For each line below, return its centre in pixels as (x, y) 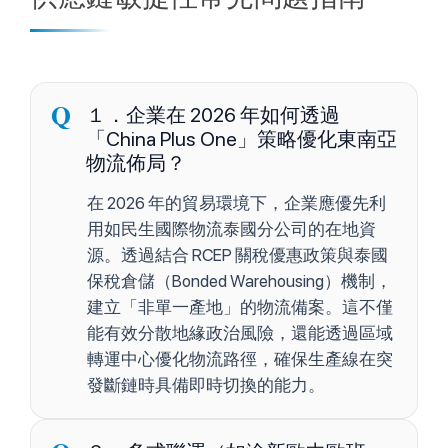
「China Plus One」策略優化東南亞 (241, 139)
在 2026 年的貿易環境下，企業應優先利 (236, 203)
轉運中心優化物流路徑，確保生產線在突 (240, 359)
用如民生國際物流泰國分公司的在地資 (231, 229)
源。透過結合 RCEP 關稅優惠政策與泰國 (237, 255)
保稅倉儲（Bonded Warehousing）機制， (239, 281)
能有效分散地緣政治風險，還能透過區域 (240, 333)
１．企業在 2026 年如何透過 (213, 115)
